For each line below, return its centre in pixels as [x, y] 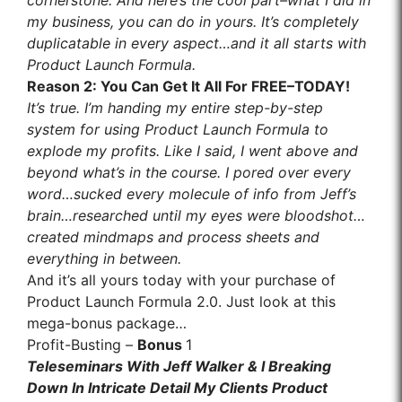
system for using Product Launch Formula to [178, 130]
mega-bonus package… [107, 323]
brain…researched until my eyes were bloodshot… [196, 216]
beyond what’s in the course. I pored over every [189, 173]
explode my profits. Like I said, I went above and [192, 151]
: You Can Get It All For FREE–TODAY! [221, 87]
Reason [55, 87]
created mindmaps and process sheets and [173, 237]
